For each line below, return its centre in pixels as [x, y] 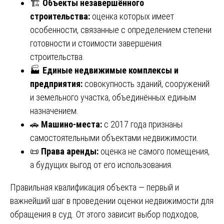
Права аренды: [70, 151]
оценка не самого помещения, [154, 151]
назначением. [54, 110]
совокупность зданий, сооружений [146, 83]
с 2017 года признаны [142, 124]
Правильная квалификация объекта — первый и [94, 187]
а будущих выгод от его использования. [101, 164]
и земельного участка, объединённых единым [113, 97]
